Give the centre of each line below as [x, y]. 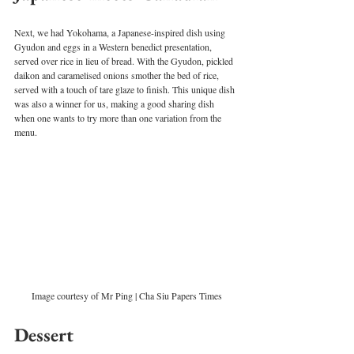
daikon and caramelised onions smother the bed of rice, [118, 75]
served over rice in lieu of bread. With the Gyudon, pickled [125, 60]
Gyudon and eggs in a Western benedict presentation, [114, 46]
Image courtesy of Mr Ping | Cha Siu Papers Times [126, 296]
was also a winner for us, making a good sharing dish [115, 103]
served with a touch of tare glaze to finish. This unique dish [126, 89]
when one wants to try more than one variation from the [119, 117]
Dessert [44, 335]
